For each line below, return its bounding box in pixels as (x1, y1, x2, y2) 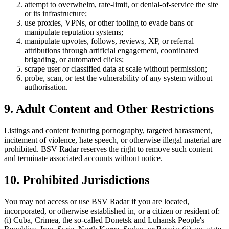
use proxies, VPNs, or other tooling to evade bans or (25, 18, 193, 27)
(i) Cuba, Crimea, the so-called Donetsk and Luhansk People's (4, 215, 204, 224)
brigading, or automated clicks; (25, 55, 124, 64)
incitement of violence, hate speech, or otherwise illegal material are (4, 135, 221, 144)
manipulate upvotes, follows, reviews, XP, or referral (25, 36, 194, 45)
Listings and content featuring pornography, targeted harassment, (4, 126, 212, 135)
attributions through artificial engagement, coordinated (25, 45, 198, 55)
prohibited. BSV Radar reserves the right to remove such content (4, 144, 212, 153)
